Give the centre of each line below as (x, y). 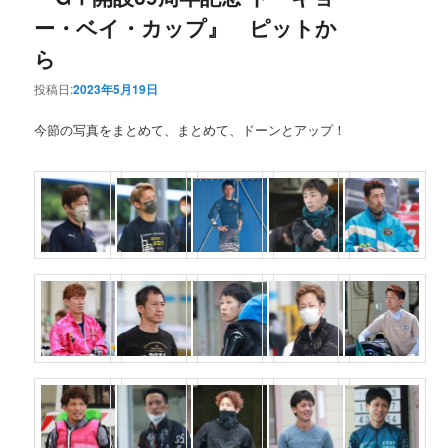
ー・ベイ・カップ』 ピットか (186, 26)
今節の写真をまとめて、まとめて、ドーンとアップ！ (190, 130)
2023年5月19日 (116, 89)
